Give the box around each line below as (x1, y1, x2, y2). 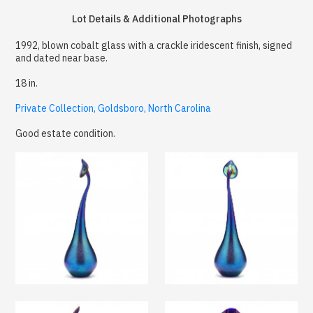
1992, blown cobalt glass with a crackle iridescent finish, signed (15, 38, 293, 52)
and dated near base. (15, 51, 108, 64)
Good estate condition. (15, 126, 116, 140)
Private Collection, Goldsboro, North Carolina (15, 101, 212, 115)
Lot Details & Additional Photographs (71, 12, 242, 25)
